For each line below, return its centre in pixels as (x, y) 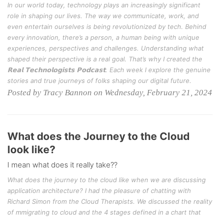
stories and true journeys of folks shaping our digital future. (99, 81)
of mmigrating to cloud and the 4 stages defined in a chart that (104, 212)
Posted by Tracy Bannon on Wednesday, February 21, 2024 (110, 93)
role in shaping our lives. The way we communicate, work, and (103, 16)
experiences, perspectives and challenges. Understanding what (106, 48)
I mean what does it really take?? (62, 165)
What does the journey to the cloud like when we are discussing (107, 180)
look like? (31, 150)
